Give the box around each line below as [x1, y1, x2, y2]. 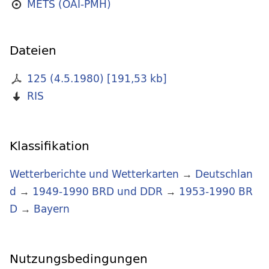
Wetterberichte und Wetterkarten [10, 165, 179, 183]
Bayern [34, 200, 70, 218]
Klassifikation [10, 135, 89, 157]
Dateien [10, 40, 56, 61]
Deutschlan [195, 165, 253, 183]
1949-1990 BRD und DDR [32, 183, 163, 201]
